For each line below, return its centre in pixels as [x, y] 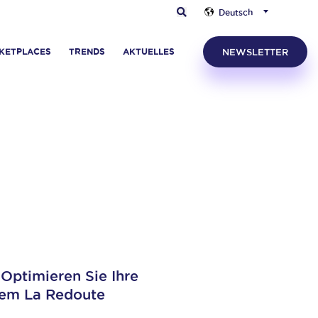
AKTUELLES [149, 51]
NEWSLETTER [255, 52]
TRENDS [87, 51]
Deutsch [236, 12]
